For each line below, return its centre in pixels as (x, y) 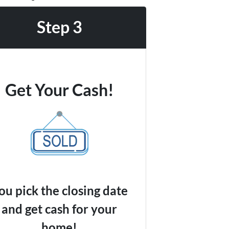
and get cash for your (59, 209)
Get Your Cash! (59, 90)
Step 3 (59, 27)
